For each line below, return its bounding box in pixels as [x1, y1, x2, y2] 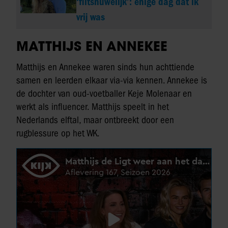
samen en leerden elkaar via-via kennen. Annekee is [16, 74, 207, 86]
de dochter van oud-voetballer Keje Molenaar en [16, 88, 192, 99]
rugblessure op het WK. [16, 127, 102, 139]
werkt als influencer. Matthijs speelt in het [16, 101, 169, 112]
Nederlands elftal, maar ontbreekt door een [16, 114, 174, 126]
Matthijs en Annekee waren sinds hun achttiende [16, 61, 194, 73]
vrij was [76, 11, 105, 23]
